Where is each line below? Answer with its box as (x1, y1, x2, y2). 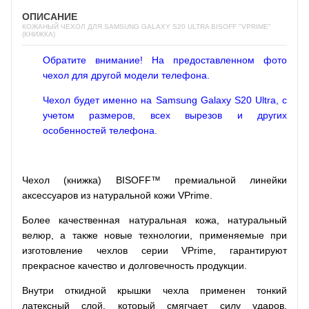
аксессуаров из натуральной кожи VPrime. (22, 189, 212, 201)
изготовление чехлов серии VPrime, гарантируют (22, 244, 287, 256)
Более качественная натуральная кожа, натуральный (22, 214, 287, 226)
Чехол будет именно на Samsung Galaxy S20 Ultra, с (43, 94, 287, 106)
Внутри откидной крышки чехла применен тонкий (22, 284, 287, 296)
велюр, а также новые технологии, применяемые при (22, 229, 287, 241)
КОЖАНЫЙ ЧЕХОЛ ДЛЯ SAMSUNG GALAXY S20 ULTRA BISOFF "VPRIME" (22, 22, 271, 30)
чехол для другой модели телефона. (43, 69, 210, 81)
